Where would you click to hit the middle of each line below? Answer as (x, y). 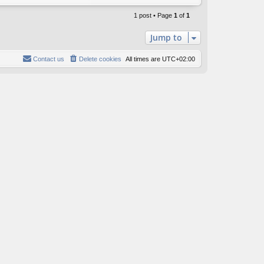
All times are (144, 59)
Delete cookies (100, 59)
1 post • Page (154, 16)
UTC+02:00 (179, 59)
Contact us (49, 59)
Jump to (166, 38)
